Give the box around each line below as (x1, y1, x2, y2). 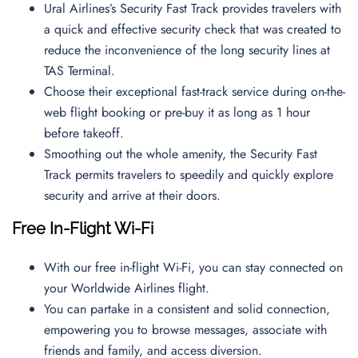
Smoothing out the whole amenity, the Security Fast (44, 145, 317, 163)
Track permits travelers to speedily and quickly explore (44, 165, 333, 184)
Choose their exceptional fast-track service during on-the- (44, 82, 345, 101)
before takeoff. (44, 124, 128, 142)
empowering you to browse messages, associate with (44, 320, 327, 339)
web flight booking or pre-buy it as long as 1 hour (44, 103, 310, 121)
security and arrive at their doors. (44, 186, 225, 205)
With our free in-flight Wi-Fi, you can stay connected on (44, 258, 343, 276)
